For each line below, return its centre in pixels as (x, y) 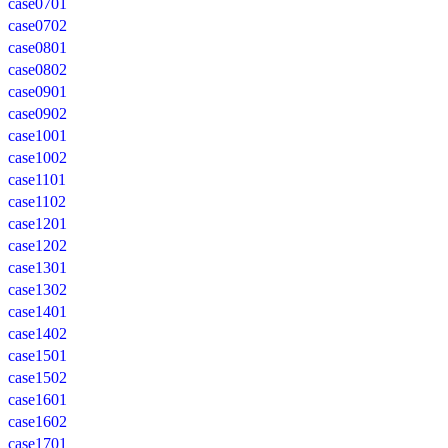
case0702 (37, 25)
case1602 (37, 421)
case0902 (37, 113)
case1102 (37, 201)
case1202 (37, 245)
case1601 (37, 399)
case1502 (37, 377)
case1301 (37, 267)
